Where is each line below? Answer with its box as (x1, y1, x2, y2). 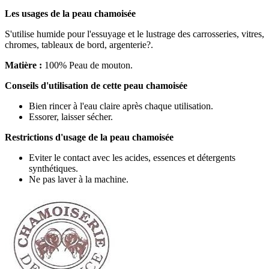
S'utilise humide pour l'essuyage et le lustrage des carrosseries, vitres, (5, 29, 264, 40)
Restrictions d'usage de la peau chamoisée (5, 132, 174, 143)
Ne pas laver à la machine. (29, 174, 128, 185)
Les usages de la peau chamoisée (5, 8, 136, 19)
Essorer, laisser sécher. (29, 112, 113, 122)
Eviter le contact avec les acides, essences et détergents (29, 153, 235, 163)
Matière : (5, 60, 42, 71)
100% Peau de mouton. (42, 60, 133, 71)
